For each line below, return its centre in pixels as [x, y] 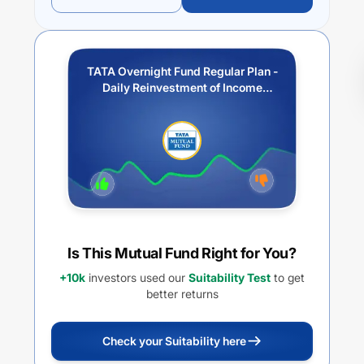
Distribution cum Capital [182, 104]
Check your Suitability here [174, 341]
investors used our [135, 277]
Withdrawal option [182, 120]
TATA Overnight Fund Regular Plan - [182, 71]
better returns [182, 294]
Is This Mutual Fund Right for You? [182, 253]
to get [288, 277]
